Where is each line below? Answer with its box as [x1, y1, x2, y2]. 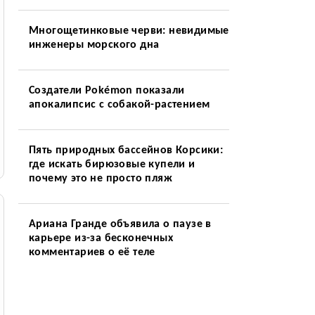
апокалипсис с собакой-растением [28, 99, 210, 110]
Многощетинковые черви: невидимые [28, 25, 229, 37]
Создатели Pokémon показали [28, 85, 185, 96]
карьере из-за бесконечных [28, 233, 173, 244]
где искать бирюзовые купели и [28, 159, 195, 170]
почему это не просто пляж [28, 173, 172, 184]
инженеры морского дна [28, 39, 160, 51]
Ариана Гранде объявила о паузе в [28, 219, 212, 230]
